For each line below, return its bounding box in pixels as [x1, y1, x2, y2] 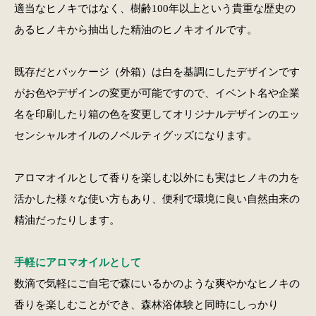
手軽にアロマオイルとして [13, 255, 141, 268]
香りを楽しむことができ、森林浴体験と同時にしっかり [13, 298, 279, 310]
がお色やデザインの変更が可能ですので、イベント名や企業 [13, 86, 300, 99]
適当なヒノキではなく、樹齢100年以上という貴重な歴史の [13, 1, 296, 14]
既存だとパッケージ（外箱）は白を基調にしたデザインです [13, 65, 300, 78]
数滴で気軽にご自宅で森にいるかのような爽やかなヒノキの [13, 276, 300, 289]
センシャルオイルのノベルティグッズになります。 [13, 128, 257, 141]
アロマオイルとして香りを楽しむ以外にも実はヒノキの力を [13, 171, 300, 183]
